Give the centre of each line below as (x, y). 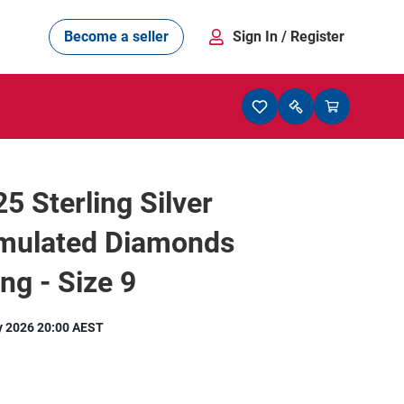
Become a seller (116, 36)
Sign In (257, 36)
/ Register (313, 36)
